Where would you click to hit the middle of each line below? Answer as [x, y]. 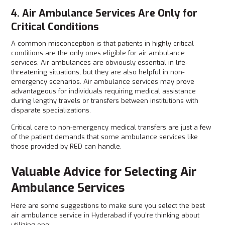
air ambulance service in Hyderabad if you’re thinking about [105, 215]
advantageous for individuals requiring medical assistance [104, 91]
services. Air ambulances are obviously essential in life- [99, 63]
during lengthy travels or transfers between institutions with [105, 101]
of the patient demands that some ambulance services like [105, 137]
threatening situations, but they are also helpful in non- [98, 72]
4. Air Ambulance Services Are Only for [104, 13]
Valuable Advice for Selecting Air [104, 172]
